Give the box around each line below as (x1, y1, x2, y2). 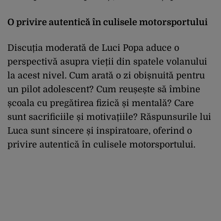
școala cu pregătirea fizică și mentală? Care (7, 98, 194, 108)
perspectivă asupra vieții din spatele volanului (7, 56, 207, 67)
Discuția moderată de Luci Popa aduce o (7, 42, 179, 53)
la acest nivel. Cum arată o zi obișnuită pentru (7, 70, 205, 80)
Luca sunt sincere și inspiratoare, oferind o (7, 125, 192, 136)
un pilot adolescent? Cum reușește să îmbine (7, 84, 200, 94)
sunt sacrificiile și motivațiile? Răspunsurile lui (7, 111, 211, 122)
